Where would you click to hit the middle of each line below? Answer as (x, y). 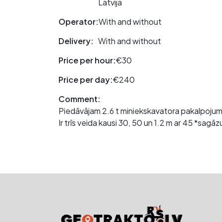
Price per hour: (87, 60)
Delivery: (76, 41)
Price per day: (86, 79)
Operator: (79, 21)
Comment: (80, 99)
